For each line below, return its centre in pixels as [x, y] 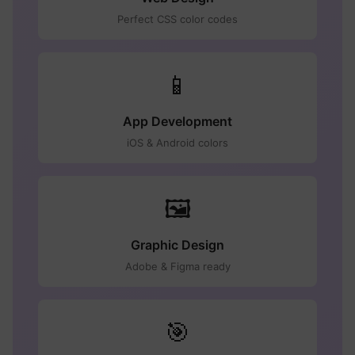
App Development [177, 121]
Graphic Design [177, 245]
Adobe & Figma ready [177, 266]
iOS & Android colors [177, 143]
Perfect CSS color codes [177, 19]
